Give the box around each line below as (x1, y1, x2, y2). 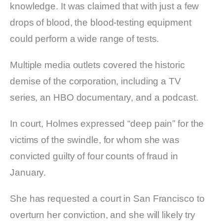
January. (10, 167, 46, 178)
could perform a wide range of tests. (10, 34, 159, 44)
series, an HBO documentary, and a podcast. (10, 92, 198, 103)
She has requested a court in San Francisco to (10, 193, 205, 204)
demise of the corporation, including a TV (10, 76, 181, 87)
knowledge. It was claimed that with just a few (10, 1, 199, 12)
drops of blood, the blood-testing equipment (10, 17, 191, 28)
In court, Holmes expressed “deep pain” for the (10, 118, 204, 129)
